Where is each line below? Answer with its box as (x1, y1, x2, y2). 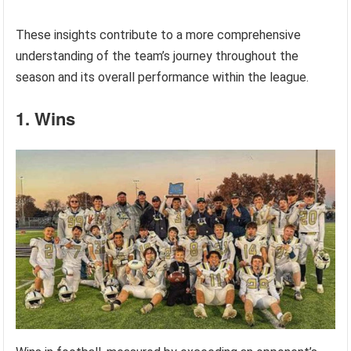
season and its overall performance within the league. (16, 70, 309, 85)
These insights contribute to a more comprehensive (16, 27, 302, 43)
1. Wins (16, 106, 76, 132)
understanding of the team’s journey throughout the (16, 49, 299, 64)
